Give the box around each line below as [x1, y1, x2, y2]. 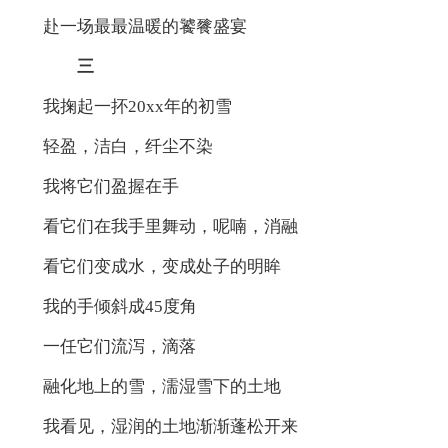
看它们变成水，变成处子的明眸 [42, 256, 281, 276]
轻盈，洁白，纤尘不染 [42, 136, 213, 156]
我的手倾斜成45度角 [42, 296, 197, 316]
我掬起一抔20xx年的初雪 [42, 96, 232, 116]
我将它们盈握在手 [42, 176, 179, 196]
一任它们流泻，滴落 [42, 336, 196, 356]
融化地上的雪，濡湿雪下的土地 [42, 376, 281, 396]
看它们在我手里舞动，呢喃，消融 [42, 216, 298, 236]
